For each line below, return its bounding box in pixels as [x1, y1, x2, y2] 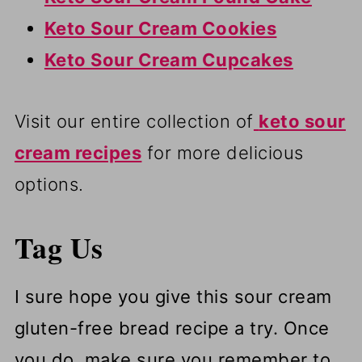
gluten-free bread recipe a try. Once [14, 317, 330, 339]
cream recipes [14, 141, 142, 163]
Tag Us [14, 225, 103, 268]
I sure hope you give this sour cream [14, 285, 332, 307]
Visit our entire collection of [14, 110, 254, 132]
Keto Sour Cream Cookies [44, 17, 277, 39]
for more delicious [141, 141, 304, 163]
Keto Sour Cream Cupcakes [44, 48, 293, 70]
